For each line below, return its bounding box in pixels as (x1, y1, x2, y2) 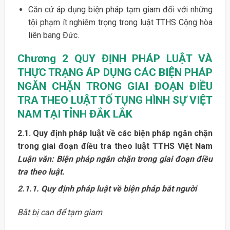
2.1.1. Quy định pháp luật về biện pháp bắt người (17, 183, 197, 194)
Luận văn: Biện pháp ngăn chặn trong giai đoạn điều (17, 154, 213, 164)
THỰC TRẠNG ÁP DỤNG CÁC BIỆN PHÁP (17, 66, 213, 79)
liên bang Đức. (28, 30, 79, 40)
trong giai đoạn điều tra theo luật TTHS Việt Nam (17, 141, 213, 151)
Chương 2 (17, 52, 74, 65)
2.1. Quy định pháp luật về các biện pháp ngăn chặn (17, 128, 213, 138)
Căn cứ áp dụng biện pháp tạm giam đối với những (28, 4, 213, 14)
